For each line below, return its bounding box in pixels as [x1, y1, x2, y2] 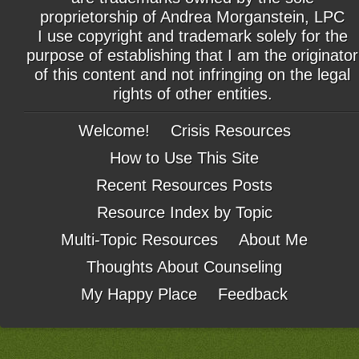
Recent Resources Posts [96, 176, 272, 195]
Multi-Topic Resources [61, 231, 218, 249]
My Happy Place [81, 285, 197, 304]
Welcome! [78, 122, 150, 140]
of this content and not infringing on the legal [34, 66, 350, 84]
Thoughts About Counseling [87, 258, 282, 276]
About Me [239, 231, 308, 249]
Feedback [218, 285, 288, 304]
